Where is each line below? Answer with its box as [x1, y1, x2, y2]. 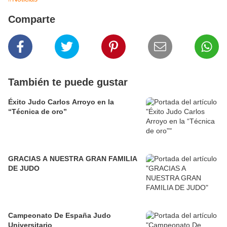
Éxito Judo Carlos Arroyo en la [8, 98, 114, 106]
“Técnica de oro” [8, 107, 67, 116]
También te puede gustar [8, 77, 128, 88]
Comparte [8, 14, 55, 25]
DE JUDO [8, 164, 40, 172]
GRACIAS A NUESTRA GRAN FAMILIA [8, 155, 137, 163]
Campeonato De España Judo [8, 211, 111, 219]
